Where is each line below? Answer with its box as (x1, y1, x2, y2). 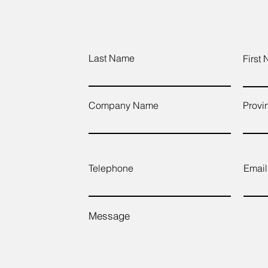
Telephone (89, 162, 133, 174)
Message (89, 209, 130, 222)
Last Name (89, 52, 135, 64)
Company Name (89, 99, 159, 111)
